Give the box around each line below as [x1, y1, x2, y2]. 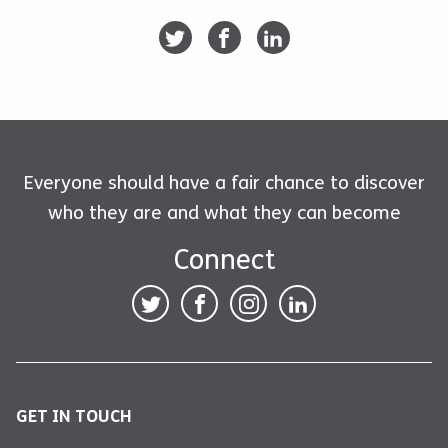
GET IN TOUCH [16, 406, 132, 428]
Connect [173, 243, 275, 278]
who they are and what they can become [47, 202, 401, 225]
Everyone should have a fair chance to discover [23, 172, 425, 195]
